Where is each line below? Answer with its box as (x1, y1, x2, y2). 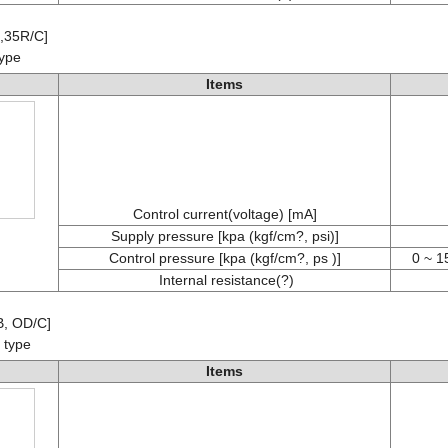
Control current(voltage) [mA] (132, 206, 317, 222)
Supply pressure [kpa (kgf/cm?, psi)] (110, 228, 339, 244)
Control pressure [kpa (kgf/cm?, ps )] (108, 250, 341, 266)
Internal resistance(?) (155, 272, 294, 288)
